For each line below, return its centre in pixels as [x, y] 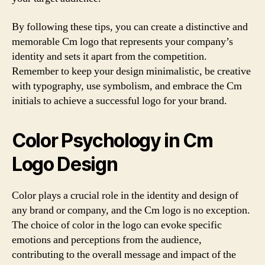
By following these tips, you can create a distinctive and [130, 27]
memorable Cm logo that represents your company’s [122, 41]
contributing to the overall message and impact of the [124, 254]
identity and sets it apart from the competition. [109, 56]
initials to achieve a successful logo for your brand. [119, 101]
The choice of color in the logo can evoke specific [117, 225]
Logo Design [65, 164]
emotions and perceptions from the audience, [107, 240]
